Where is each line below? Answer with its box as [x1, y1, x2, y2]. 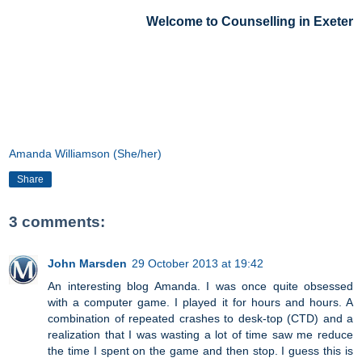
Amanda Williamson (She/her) [9, 146, 162, 160]
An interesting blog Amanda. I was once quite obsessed [48, 279, 353, 293]
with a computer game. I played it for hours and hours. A [48, 295, 353, 309]
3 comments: [9, 213, 105, 230]
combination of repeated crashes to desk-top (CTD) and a [48, 311, 353, 325]
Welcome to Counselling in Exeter [146, 15, 353, 29]
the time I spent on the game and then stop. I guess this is [48, 343, 353, 357]
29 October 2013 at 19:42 [132, 256, 263, 270]
